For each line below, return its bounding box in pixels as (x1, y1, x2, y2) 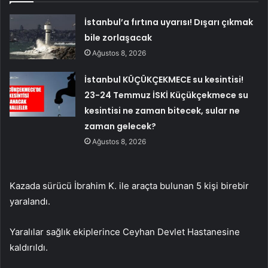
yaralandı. (10, 195, 50, 207)
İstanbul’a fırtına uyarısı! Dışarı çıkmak (84, 16, 254, 28)
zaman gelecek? (84, 120, 157, 132)
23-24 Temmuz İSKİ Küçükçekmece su (84, 89, 249, 101)
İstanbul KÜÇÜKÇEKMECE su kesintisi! (84, 73, 244, 86)
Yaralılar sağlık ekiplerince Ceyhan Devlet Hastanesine (10, 226, 240, 237)
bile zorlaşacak (84, 31, 153, 44)
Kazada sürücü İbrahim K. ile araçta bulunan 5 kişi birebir (10, 179, 249, 191)
